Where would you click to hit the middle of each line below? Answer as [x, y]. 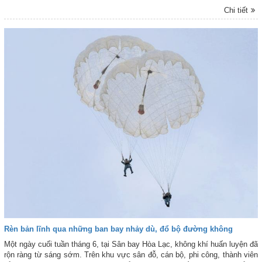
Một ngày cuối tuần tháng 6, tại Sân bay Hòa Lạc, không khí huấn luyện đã [131, 244]
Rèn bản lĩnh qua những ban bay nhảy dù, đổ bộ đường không [118, 229]
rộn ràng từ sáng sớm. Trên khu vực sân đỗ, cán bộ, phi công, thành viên [131, 255]
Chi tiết [236, 11]
